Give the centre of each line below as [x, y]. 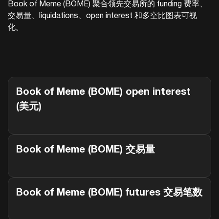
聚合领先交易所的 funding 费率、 [149, 4]
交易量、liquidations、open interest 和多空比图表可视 [102, 16]
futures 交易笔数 [163, 193]
